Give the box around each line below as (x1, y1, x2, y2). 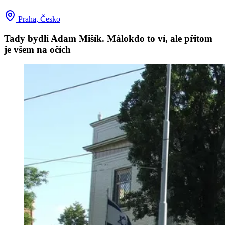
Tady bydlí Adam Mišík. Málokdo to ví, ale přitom (4, 33, 212, 44)
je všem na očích (4, 44, 71, 55)
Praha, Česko (16, 15, 60, 23)
